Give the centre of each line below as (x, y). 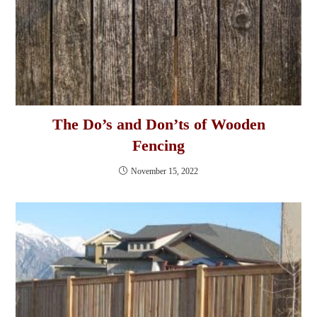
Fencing (158, 146)
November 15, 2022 (165, 172)
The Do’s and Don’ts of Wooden (158, 125)
